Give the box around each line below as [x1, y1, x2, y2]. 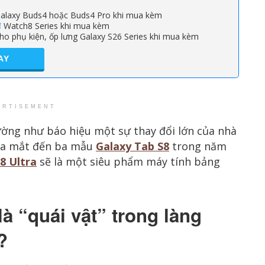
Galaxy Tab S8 [96, 138, 169, 153]
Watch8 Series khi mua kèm [1, 20, 109, 32]
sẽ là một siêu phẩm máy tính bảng [37, 154, 220, 169]
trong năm [169, 138, 227, 153]
